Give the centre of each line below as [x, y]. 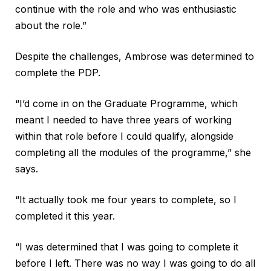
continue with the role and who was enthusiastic [126, 9]
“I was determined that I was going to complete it [127, 247]
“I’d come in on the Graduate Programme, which [126, 103]
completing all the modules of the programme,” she [133, 152]
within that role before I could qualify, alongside [124, 136]
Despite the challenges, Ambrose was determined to [135, 56]
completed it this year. [65, 216]
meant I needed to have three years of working [123, 119]
